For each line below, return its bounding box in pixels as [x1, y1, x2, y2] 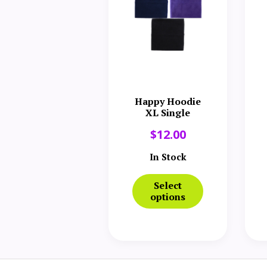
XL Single [145, 105, 190, 119]
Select [154, 178, 182, 192]
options [150, 190, 185, 203]
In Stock [149, 150, 187, 163]
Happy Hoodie [135, 94, 201, 108]
